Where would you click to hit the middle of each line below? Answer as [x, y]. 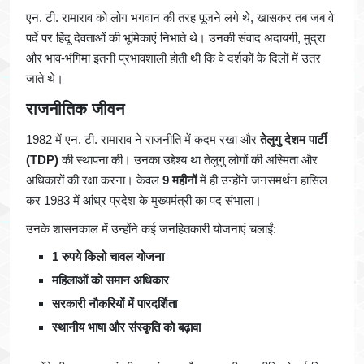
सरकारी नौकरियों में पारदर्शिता [115, 303]
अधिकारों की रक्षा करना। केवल [94, 180]
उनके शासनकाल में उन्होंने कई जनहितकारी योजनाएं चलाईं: [151, 228]
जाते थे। [45, 78]
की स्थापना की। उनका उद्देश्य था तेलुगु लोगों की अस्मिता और [188, 159]
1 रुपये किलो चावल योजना [108, 256]
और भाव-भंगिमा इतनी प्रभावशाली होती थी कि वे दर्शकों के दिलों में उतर [173, 58]
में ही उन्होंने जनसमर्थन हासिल [262, 180]
